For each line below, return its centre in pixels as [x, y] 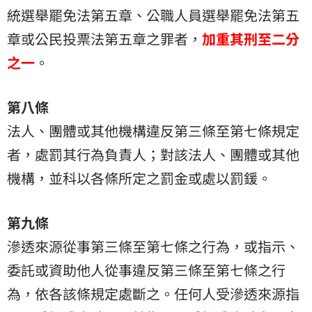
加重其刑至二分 [251, 39]
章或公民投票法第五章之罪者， [104, 39]
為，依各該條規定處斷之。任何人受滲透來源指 [153, 294]
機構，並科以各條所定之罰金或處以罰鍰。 [139, 178]
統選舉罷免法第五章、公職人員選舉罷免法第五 [153, 15]
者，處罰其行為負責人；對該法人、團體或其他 [153, 155]
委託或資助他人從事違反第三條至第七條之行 [146, 270]
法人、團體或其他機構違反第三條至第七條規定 [153, 131]
